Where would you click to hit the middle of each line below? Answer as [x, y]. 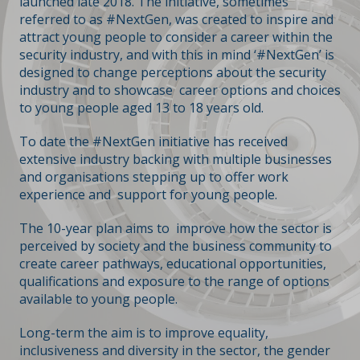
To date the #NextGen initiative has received [153, 141]
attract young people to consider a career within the [176, 37]
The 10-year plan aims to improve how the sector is [176, 228]
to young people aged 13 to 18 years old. [141, 107]
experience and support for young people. [148, 194]
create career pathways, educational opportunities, [173, 263]
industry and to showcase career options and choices [180, 90]
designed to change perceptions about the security [173, 72]
